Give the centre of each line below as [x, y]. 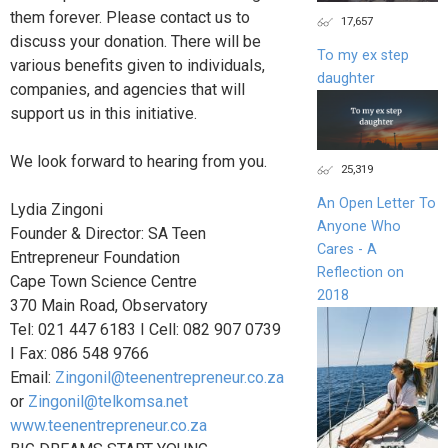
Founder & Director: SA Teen [108, 234]
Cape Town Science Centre [103, 282]
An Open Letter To [376, 204]
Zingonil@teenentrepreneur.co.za [169, 378]
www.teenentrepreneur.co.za [108, 426]
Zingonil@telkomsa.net [108, 402]
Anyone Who [358, 227]
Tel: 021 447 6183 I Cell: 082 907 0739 [145, 330]
